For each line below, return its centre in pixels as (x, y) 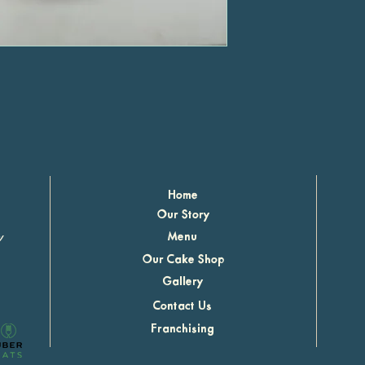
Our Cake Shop (183, 259)
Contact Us (182, 306)
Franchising (182, 329)
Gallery (182, 281)
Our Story (183, 215)
